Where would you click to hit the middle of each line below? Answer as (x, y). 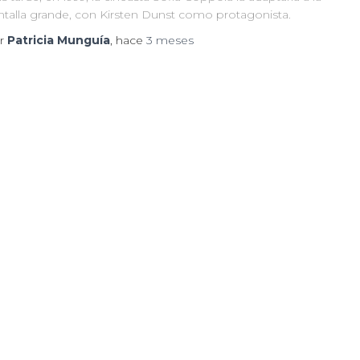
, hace (128, 40)
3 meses (170, 40)
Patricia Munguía (59, 40)
